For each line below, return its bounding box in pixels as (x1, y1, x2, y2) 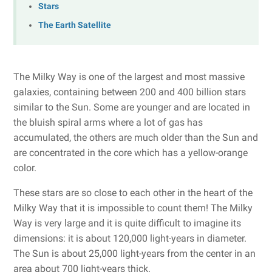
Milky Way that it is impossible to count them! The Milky (13, 202, 253, 214)
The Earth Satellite (38, 20, 111, 31)
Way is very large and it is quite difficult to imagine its (13, 217, 241, 229)
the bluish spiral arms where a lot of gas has (13, 117, 203, 129)
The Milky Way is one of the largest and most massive (13, 71, 245, 83)
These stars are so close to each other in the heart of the (13, 187, 253, 199)
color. (13, 162, 36, 174)
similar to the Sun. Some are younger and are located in (13, 101, 250, 114)
